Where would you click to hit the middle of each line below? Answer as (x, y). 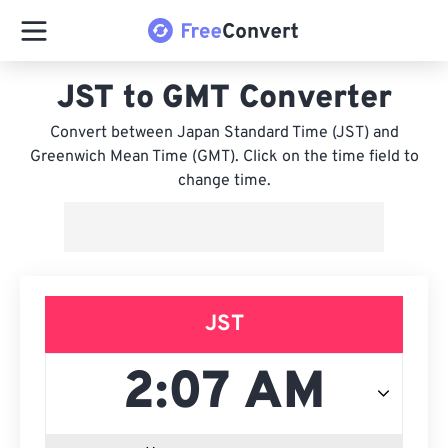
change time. (224, 181)
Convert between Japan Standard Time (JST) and (224, 133)
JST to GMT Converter (224, 99)
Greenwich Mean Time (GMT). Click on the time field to (224, 157)
